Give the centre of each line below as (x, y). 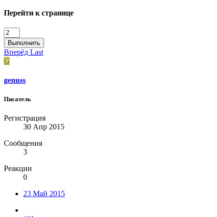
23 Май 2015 (44, 194)
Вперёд (17, 52)
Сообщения (23, 143)
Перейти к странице (39, 13)
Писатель (17, 99)
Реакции (18, 169)
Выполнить (24, 43)
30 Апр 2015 (44, 127)
